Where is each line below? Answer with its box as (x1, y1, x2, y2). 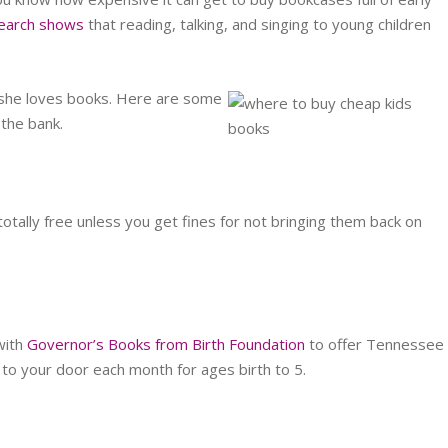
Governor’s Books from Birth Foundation (27, 334, 306, 354)
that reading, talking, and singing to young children (84, 14, 432, 34)
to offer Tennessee (305, 334, 445, 354)
